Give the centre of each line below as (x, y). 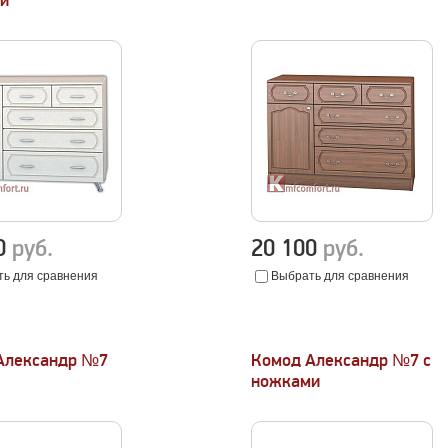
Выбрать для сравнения (340, 276)
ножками (286, 381)
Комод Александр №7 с (341, 360)
